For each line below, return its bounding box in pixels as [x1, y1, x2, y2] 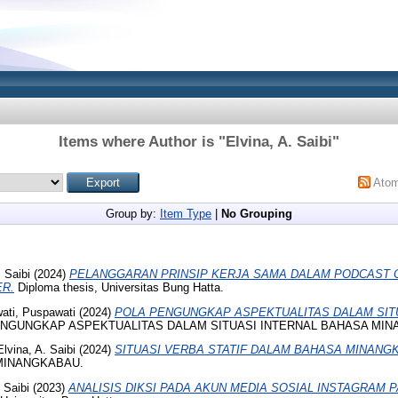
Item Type [160, 207, 211, 220]
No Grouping [221, 207, 292, 220]
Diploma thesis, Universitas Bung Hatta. [14, 280, 224, 294]
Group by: [106, 207, 160, 220]
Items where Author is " [59, 133, 226, 150]
